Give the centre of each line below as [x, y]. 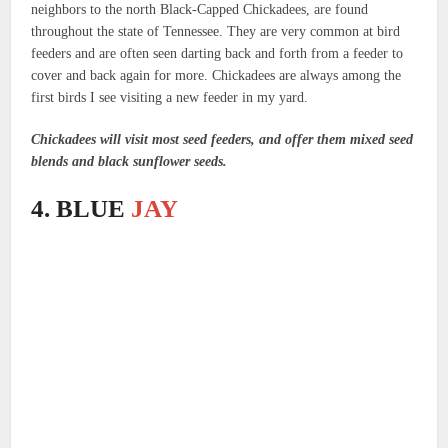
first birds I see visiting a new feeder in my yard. [170, 98]
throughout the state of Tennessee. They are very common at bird [216, 32]
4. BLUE [81, 209]
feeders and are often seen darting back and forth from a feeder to [217, 54]
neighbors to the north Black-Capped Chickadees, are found [200, 10]
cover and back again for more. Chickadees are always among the [216, 76]
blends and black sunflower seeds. [129, 162]
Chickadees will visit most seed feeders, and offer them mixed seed [222, 140]
